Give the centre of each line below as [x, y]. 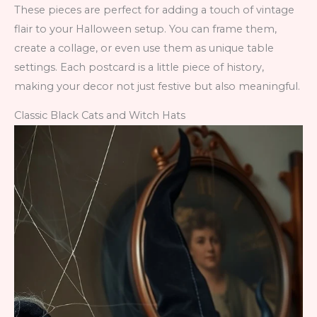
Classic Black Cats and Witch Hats [100, 116]
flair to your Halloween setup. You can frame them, [145, 29]
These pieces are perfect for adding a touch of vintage [154, 10]
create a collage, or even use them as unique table [144, 48]
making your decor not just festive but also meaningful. [157, 86]
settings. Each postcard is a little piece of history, [139, 67]
